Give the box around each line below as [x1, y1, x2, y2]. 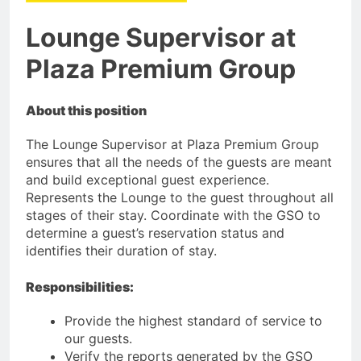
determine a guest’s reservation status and [26, 224, 284, 241]
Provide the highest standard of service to [64, 313, 322, 330]
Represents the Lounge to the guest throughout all [26, 189, 334, 205]
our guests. [64, 330, 132, 347]
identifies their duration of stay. [26, 242, 217, 259]
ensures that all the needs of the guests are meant [26, 153, 332, 170]
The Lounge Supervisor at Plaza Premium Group [26, 135, 319, 152]
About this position [26, 102, 147, 118]
